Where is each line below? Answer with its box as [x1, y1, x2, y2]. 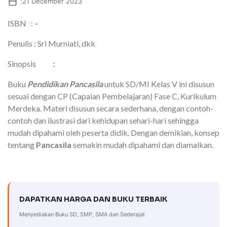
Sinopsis [8, 59, 53, 68]
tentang [8, 140, 36, 149]
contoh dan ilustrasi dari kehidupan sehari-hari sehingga [8, 116, 199, 125]
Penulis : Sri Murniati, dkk [8, 39, 95, 48]
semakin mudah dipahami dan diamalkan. [71, 140, 213, 149]
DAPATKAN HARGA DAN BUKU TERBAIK [19, 195, 168, 204]
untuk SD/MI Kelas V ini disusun [103, 79, 214, 89]
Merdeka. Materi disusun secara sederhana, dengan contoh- [8, 103, 213, 113]
